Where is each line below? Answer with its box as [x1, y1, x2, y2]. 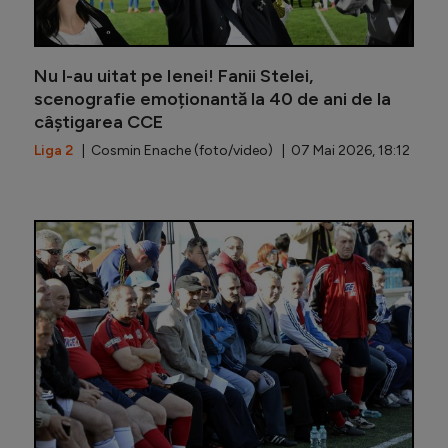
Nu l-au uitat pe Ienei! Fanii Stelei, [34, 65, 313, 88]
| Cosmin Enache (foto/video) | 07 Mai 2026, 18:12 [73, 142, 410, 160]
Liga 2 [34, 142, 73, 160]
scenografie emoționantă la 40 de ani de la [34, 88, 391, 111]
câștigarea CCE [34, 111, 163, 134]
